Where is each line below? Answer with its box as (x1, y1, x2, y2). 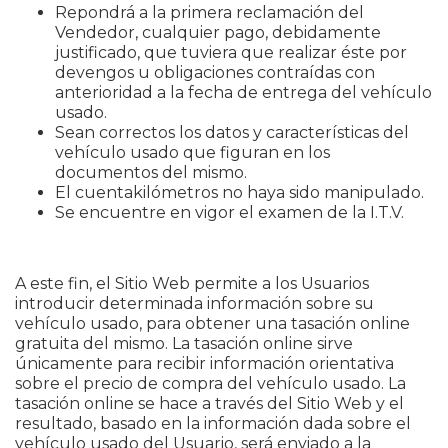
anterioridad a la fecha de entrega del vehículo (55, 83, 432, 102)
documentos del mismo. (55, 163, 247, 182)
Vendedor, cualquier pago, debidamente (55, 23, 381, 42)
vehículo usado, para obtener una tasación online (15, 314, 410, 333)
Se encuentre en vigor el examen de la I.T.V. (55, 203, 404, 222)
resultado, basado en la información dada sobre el (15, 414, 411, 433)
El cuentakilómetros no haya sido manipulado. (55, 183, 424, 202)
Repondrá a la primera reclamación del (55, 3, 364, 22)
